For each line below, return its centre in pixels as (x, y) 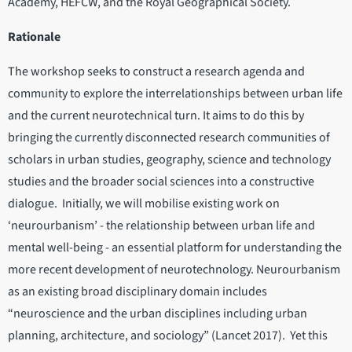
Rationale (34, 37)
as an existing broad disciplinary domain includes (137, 292)
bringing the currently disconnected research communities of (169, 138)
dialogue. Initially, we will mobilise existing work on (144, 204)
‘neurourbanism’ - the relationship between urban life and (161, 226)
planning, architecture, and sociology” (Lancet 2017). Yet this (168, 336)
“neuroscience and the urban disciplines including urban (158, 314)
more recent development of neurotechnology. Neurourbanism (174, 270)
